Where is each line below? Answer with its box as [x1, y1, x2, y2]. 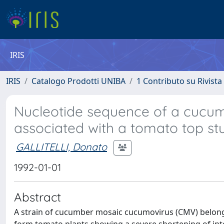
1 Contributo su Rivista [136, 75, 222, 86]
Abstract [14, 189, 61, 204]
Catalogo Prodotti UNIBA [31, 75, 125, 86]
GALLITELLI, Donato [16, 140, 107, 153]
